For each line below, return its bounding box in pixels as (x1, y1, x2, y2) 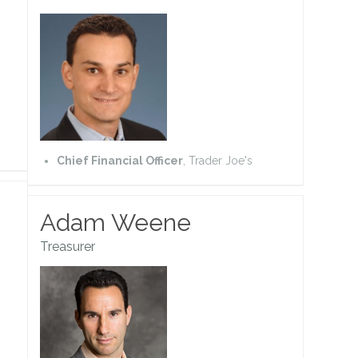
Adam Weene (40, 208, 191, 237)
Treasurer (40, 238, 95, 254)
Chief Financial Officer (57, 153, 183, 167)
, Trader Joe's (183, 153, 253, 167)
